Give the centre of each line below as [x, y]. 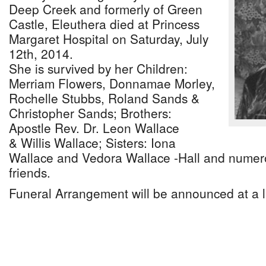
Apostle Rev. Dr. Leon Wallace [94, 128]
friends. [30, 172]
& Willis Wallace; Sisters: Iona [92, 142]
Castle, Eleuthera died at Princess [104, 24]
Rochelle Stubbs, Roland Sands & [104, 98]
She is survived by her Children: [98, 68]
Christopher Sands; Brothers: [90, 113]
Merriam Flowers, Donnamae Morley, [112, 83]
